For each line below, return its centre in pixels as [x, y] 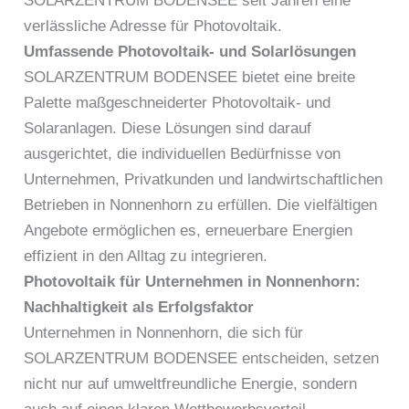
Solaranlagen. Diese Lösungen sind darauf [168, 128]
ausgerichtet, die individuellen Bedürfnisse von [183, 153]
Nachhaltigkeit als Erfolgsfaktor [139, 307]
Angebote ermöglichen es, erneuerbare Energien [189, 230]
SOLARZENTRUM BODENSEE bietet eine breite [190, 77]
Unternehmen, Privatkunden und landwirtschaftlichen [204, 179]
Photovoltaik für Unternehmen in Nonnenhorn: [193, 281]
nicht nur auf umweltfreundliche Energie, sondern [191, 383]
